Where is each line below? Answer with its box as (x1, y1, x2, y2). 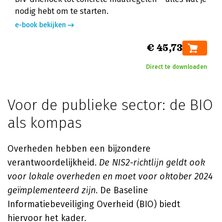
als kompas (7, 114, 82, 132)
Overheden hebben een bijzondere (7, 143, 151, 154)
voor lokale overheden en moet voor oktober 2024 (7, 171, 213, 182)
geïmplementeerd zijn (7, 185, 96, 196)
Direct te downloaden (146, 63, 207, 70)
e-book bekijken (15, 21, 66, 29)
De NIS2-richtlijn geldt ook (99, 157, 205, 168)
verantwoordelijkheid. (7, 157, 99, 168)
